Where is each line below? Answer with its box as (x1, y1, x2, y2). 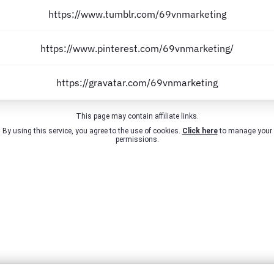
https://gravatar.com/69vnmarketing (56, 76, 218, 89)
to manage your (217, 127, 272, 135)
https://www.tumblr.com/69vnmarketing (48, 8, 226, 20)
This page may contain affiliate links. (75, 112, 199, 120)
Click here (182, 127, 218, 135)
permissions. (115, 135, 159, 144)
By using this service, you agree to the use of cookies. (2, 127, 182, 135)
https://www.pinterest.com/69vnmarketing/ (40, 42, 234, 54)
